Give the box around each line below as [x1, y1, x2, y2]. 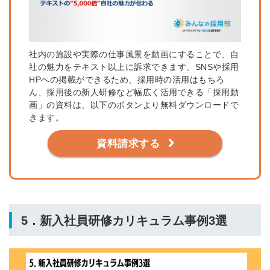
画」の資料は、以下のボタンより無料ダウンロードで [29, 100, 239, 110]
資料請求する [96, 138, 160, 150]
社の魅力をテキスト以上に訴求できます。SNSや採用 [29, 62, 239, 72]
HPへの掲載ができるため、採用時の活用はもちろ [29, 75, 225, 85]
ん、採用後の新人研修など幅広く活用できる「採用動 [29, 87, 239, 98]
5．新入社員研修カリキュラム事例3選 [21, 214, 227, 228]
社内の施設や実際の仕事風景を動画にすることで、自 [29, 49, 239, 60]
